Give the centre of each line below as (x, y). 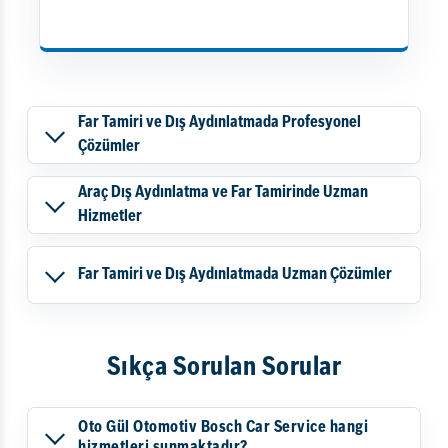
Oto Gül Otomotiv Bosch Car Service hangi (223, 427)
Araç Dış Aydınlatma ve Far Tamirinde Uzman (223, 193)
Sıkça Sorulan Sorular (224, 368)
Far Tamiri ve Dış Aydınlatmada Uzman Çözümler (235, 275)
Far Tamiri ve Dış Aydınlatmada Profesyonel (219, 123)
